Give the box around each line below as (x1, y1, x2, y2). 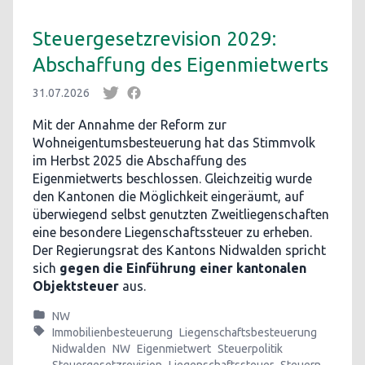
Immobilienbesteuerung (52, 326, 173, 339)
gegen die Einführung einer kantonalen (59, 261, 306, 275)
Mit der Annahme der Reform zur (33, 117, 226, 132)
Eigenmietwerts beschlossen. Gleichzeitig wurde (33, 171, 312, 186)
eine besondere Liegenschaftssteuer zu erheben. (33, 225, 312, 240)
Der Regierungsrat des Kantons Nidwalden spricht (33, 243, 326, 257)
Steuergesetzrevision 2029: (33, 28, 276, 50)
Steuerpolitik (218, 342, 283, 355)
